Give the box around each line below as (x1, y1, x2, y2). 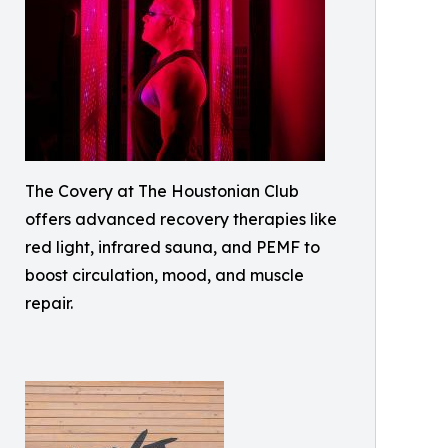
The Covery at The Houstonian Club (25, 181, 299, 201)
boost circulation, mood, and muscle (25, 265, 304, 285)
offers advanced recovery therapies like (25, 209, 337, 229)
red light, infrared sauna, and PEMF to (25, 237, 320, 257)
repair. (25, 293, 73, 313)
